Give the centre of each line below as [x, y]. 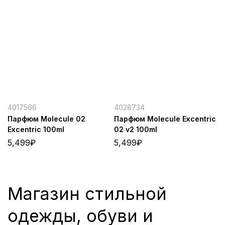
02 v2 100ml [135, 130]
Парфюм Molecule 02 [46, 119]
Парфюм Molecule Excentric [165, 119]
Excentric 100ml [36, 130]
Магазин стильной [87, 194]
